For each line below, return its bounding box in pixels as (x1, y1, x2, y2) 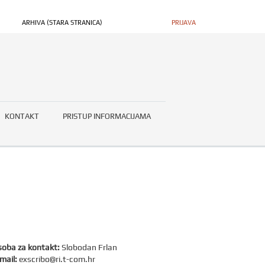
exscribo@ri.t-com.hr (19, 254, 95, 264)
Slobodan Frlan (60, 243, 117, 252)
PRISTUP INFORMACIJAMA (63, 112, 151, 121)
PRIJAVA (172, 19, 196, 26)
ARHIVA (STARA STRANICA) (22, 19, 102, 26)
